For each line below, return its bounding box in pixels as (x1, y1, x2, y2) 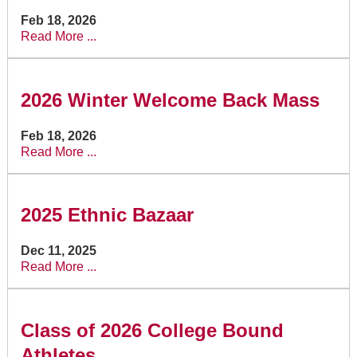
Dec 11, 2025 (20, 244, 96, 258)
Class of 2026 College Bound (20, 320, 284, 342)
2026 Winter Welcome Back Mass (20, 88, 320, 111)
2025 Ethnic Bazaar (20, 204, 194, 226)
